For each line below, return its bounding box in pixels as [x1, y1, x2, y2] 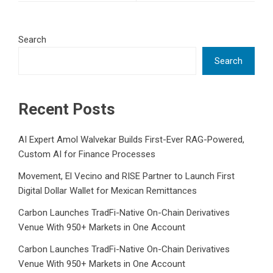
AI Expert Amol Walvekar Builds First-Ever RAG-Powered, [18, 133, 244, 145]
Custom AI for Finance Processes [18, 148, 155, 160]
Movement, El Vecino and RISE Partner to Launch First [18, 170, 235, 182]
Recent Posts [18, 99, 115, 118]
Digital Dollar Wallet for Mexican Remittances [18, 185, 197, 196]
